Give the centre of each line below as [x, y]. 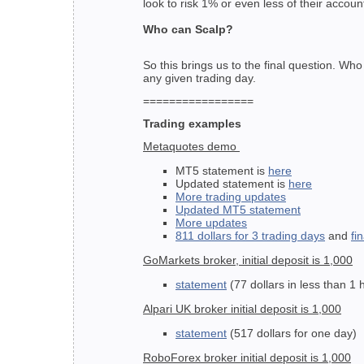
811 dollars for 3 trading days [250, 236]
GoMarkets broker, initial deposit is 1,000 [248, 260]
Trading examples [192, 124]
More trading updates [231, 197]
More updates [211, 223]
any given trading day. [199, 78]
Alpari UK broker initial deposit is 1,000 [242, 309]
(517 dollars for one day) [292, 334]
